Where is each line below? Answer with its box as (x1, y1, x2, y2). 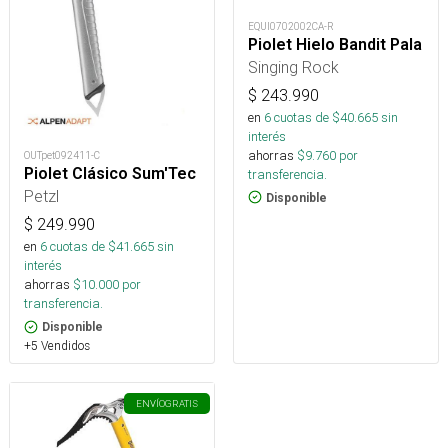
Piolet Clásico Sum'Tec (24, 164, 196, 184)
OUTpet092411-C (24, 149, 100, 163)
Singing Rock (248, 56, 339, 77)
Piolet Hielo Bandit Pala (248, 34, 422, 54)
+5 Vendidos (24, 338, 90, 354)
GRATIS (165, 397, 198, 411)
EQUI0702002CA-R (248, 19, 334, 33)
